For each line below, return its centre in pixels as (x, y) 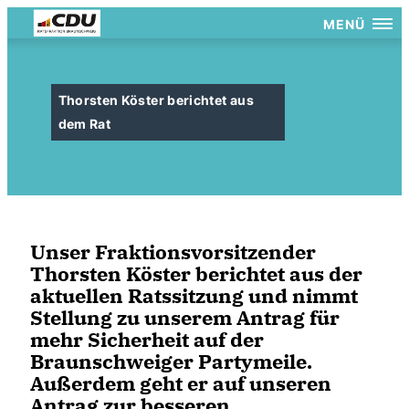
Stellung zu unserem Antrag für (185, 317)
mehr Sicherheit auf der (147, 339)
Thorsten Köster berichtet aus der (196, 273)
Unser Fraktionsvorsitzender (173, 252)
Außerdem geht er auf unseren (181, 383)
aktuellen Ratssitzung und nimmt (194, 295)
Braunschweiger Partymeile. (171, 361)
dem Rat (84, 124)
